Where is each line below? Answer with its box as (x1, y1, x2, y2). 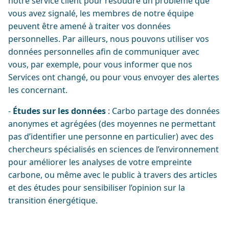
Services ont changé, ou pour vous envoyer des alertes (8, 72, 219, 83)
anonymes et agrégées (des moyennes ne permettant (8, 118, 216, 129)
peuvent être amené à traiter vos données (8, 20, 171, 32)
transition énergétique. (8, 195, 98, 206)
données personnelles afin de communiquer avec (8, 46, 199, 57)
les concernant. (8, 84, 67, 96)
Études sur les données (13, 105, 106, 117)
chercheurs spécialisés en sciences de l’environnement (8, 144, 219, 155)
